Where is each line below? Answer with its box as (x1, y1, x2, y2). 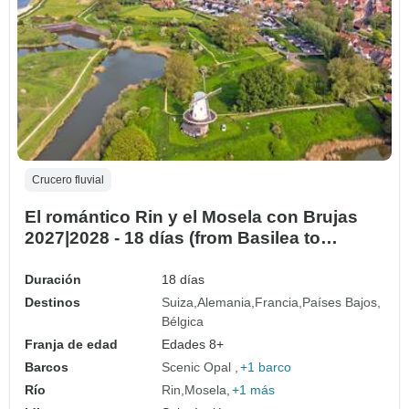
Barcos (25, 360, 68, 375)
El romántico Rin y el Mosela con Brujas (25, 207, 358, 227)
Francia (255, 295, 299, 310)
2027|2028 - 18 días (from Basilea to (25, 228, 320, 248)
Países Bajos (302, 295, 378, 310)
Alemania (197, 295, 252, 310)
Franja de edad (25, 337, 118, 352)
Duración (25, 272, 81, 288)
